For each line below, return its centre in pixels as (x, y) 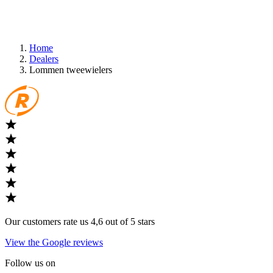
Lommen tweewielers (71, 69)
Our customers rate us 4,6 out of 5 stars (80, 221)
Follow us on (30, 263)
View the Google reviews (54, 242)
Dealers (44, 58)
